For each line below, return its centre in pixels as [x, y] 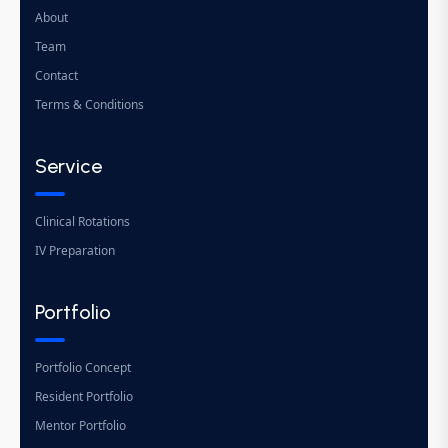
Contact [56, 76]
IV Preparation [75, 251]
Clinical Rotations [82, 222]
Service [68, 166]
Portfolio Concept [83, 368]
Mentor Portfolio [80, 426]
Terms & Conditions [89, 105]
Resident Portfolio [84, 397]
